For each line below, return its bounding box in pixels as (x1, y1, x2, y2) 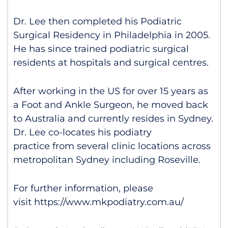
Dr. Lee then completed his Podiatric (13, 16, 182, 27)
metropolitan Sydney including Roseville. (13, 154, 201, 165)
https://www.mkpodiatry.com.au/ (34, 196, 184, 208)
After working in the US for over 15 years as (13, 85, 208, 97)
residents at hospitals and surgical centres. (13, 57, 211, 69)
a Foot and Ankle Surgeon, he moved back (13, 99, 208, 110)
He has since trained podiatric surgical (13, 43, 189, 55)
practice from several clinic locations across (13, 140, 211, 152)
